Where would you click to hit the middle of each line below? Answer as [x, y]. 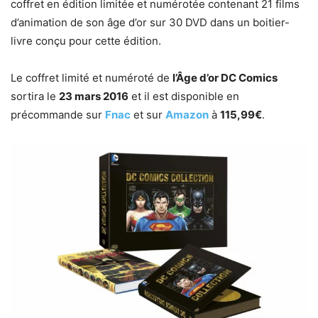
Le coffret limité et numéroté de [92, 78]
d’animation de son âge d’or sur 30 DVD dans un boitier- [150, 23]
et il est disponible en [184, 97]
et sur [148, 115]
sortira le [35, 97]
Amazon [187, 115]
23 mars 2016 [94, 97]
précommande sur [58, 115]
